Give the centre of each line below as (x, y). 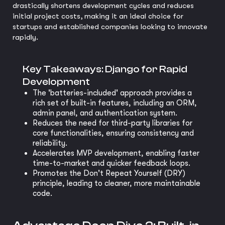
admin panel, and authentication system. (105, 113)
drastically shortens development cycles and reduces (103, 6)
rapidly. (25, 37)
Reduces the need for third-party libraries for (113, 123)
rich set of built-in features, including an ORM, (115, 103)
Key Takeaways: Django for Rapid (105, 69)
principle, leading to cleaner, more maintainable (117, 183)
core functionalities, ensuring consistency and (113, 133)
